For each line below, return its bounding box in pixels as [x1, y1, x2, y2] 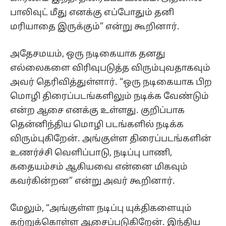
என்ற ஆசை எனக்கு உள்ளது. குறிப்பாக [10, 105, 185, 117]
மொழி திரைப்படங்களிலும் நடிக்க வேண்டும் [10, 91, 209, 102]
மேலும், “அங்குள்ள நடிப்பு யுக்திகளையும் [10, 203, 192, 214]
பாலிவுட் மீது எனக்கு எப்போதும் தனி [10, 8, 174, 19]
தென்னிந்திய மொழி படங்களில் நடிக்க [10, 120, 184, 131]
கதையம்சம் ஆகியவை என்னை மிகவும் [10, 162, 188, 173]
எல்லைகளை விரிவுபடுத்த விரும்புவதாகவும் [10, 63, 210, 74]
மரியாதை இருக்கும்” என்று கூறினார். [10, 22, 180, 33]
